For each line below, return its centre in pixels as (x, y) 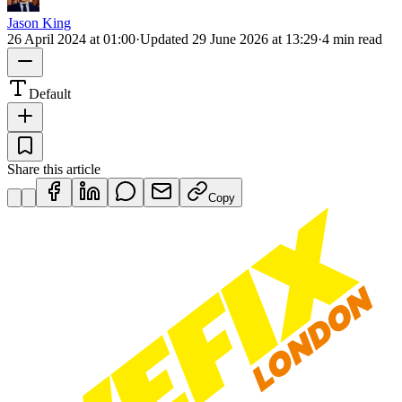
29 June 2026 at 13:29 (255, 39)
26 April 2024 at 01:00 (71, 39)
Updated (166, 39)
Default (50, 93)
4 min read (352, 39)
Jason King (39, 22)
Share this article (54, 169)
